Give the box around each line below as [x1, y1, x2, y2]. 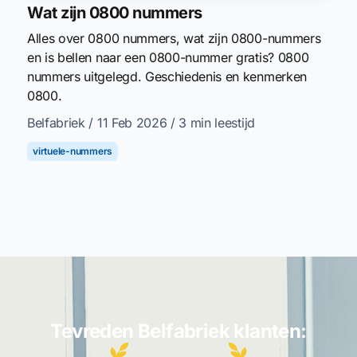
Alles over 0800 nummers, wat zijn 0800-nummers [27, 30, 321, 47]
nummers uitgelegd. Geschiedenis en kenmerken [27, 69, 307, 85]
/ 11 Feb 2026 [88, 115, 171, 131]
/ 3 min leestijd [171, 115, 255, 131]
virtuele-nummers [33, 145, 113, 158]
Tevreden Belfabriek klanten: [50, 320, 307, 343]
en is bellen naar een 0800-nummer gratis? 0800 [27, 49, 309, 66]
